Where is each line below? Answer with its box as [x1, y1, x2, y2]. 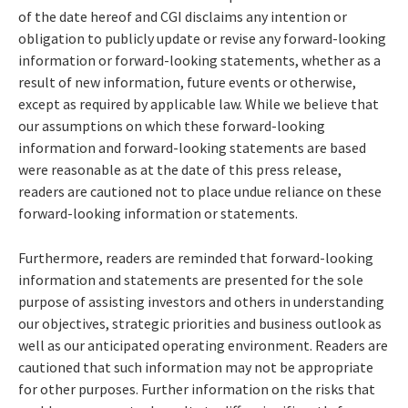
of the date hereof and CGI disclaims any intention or [18, 7, 347, 26]
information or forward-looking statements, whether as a [18, 51, 381, 70]
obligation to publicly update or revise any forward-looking [18, 29, 386, 48]
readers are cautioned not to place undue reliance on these [18, 182, 382, 201]
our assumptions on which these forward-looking [18, 117, 325, 136]
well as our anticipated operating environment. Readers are [18, 336, 388, 355]
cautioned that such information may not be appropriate [18, 358, 373, 377]
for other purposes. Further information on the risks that [18, 380, 375, 399]
